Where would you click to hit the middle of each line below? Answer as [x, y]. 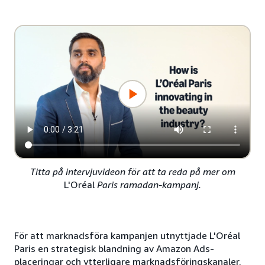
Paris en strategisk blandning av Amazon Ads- [114, 249]
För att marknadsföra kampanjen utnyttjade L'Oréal [127, 236]
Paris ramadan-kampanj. [148, 185]
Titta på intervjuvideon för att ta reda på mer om [132, 172]
